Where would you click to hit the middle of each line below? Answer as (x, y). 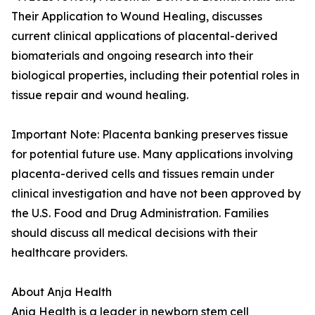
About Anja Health (62, 292)
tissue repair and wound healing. (100, 95)
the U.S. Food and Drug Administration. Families (140, 213)
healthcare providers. (69, 253)
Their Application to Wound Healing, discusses (137, 17)
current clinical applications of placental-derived (144, 36)
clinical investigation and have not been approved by (156, 194)
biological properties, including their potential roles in (155, 76)
